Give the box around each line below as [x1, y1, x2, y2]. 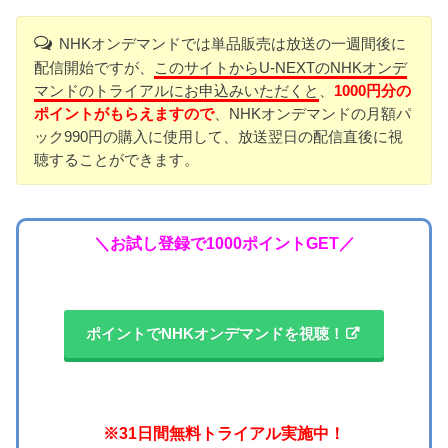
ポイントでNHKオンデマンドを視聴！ [86, 325, 344, 342]
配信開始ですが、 [34, 59, 155, 77]
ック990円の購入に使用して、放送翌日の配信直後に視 [34, 128, 404, 146]
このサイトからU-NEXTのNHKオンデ [154, 59, 408, 77]
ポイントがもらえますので [34, 105, 215, 123]
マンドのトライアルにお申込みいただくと [34, 82, 320, 100]
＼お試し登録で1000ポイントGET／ [93, 233, 355, 252]
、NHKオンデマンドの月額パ [214, 105, 412, 123]
